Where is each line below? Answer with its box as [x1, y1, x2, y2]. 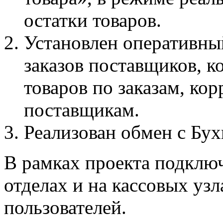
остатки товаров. [24, 9, 161, 31]
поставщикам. [24, 99, 139, 120]
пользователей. [4, 196, 126, 218]
